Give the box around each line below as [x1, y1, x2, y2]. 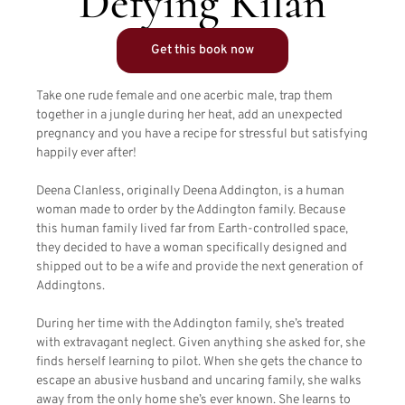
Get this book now [151, 42, 254, 59]
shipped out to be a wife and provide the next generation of [36, 259, 363, 276]
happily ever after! [36, 146, 137, 162]
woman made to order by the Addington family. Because [36, 202, 345, 219]
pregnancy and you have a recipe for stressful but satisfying [36, 127, 368, 143]
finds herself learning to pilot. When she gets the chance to [36, 354, 363, 371]
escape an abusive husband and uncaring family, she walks [36, 373, 362, 390]
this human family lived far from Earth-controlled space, [36, 221, 348, 238]
